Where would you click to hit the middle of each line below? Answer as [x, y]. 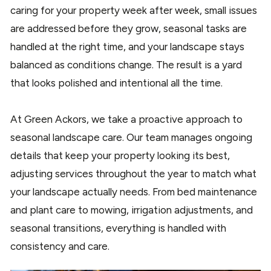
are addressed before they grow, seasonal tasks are [129, 29]
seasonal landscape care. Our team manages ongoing [131, 138]
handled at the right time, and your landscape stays [127, 47]
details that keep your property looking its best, [120, 156]
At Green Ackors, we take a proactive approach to [126, 119]
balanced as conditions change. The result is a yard [126, 65]
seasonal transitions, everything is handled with [118, 228]
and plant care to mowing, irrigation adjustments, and [132, 210]
